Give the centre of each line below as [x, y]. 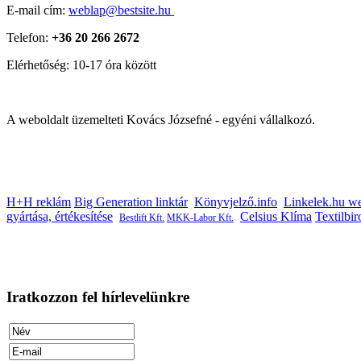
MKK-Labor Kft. [200, 217]
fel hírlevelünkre [134, 297]
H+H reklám [39, 201]
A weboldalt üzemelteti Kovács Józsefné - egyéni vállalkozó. [161, 119]
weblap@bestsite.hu [120, 10]
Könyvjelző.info [236, 201]
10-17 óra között [114, 64]
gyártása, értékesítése [60, 216]
